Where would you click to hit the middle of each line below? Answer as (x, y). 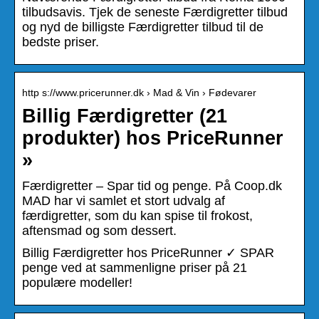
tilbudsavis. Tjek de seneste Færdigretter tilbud (155, 12)
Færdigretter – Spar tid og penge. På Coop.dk (152, 185)
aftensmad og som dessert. (99, 230)
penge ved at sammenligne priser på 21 (135, 267)
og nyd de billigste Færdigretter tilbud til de (143, 27)
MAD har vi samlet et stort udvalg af (124, 200)
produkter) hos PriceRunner (153, 138)
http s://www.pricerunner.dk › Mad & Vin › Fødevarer (139, 92)
